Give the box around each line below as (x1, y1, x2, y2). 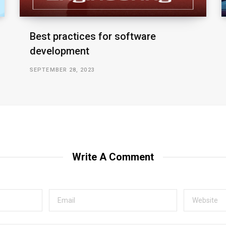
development (30, 44, 89, 57)
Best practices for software (30, 30, 156, 42)
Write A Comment (72, 150, 154, 163)
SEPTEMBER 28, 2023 (30, 66, 95, 73)
